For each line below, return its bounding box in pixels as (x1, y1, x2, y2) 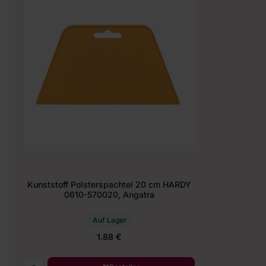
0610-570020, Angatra (64, 189, 154, 199)
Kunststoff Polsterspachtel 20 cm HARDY (27, 179, 191, 189)
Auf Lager (92, 216, 126, 225)
